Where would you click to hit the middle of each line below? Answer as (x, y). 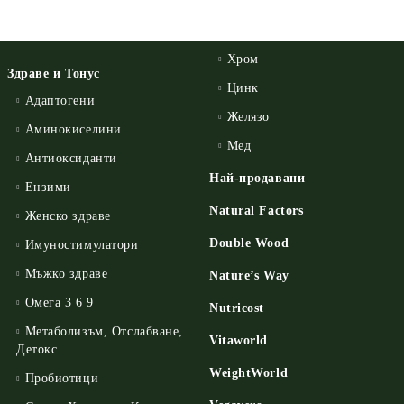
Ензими (48, 187)
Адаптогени (60, 101)
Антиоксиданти (71, 158)
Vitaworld (239, 340)
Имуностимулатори (82, 245)
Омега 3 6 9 (59, 303)
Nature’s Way (249, 275)
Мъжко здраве (66, 274)
